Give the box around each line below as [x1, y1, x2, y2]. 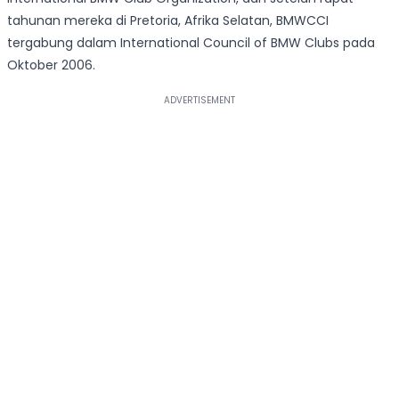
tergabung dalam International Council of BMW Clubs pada [7, 34, 375, 53]
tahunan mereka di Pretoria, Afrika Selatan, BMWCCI [7, 12, 329, 30]
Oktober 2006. [7, 56, 95, 75]
